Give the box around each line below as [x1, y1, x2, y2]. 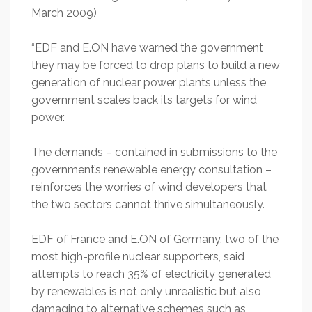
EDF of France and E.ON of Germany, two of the [31, 233, 279, 246]
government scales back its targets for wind [31, 93, 257, 107]
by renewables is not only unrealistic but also [31, 285, 261, 298]
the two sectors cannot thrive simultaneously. [31, 198, 265, 211]
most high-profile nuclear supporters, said [31, 250, 244, 263]
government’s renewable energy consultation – [31, 163, 272, 176]
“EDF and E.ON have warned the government [31, 41, 263, 54]
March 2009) [31, 6, 97, 19]
